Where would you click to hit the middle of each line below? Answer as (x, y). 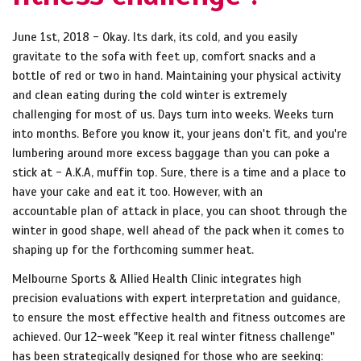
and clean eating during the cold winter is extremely (149, 95)
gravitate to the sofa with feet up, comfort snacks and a (164, 57)
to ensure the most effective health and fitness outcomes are (179, 318)
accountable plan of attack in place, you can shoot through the (180, 212)
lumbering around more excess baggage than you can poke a (171, 154)
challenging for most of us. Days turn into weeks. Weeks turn (173, 115)
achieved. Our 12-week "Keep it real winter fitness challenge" (173, 337)
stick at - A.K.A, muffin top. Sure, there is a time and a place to (179, 173)
